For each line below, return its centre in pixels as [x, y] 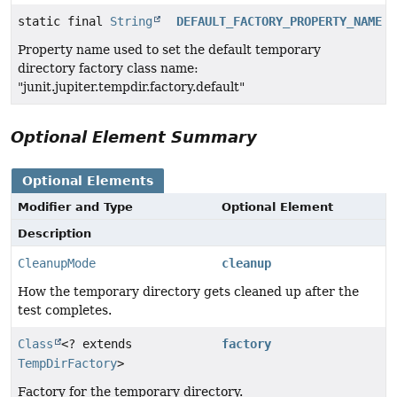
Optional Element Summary [134, 137]
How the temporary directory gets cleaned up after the [188, 292]
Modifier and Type [75, 207]
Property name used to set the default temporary [169, 50]
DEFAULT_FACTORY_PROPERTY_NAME [280, 22]
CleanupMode [57, 264]
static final [64, 22]
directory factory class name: [108, 69]
